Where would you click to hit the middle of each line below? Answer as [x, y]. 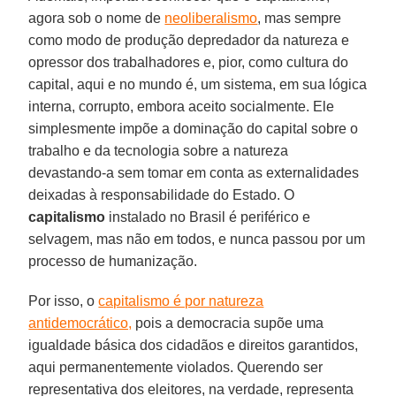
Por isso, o [64, 301]
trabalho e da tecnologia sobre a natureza [159, 150]
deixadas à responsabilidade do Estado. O [162, 194]
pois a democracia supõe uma [228, 323]
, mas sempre [300, 18]
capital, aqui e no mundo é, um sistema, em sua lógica [198, 84]
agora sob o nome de [97, 18]
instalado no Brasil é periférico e [208, 217]
